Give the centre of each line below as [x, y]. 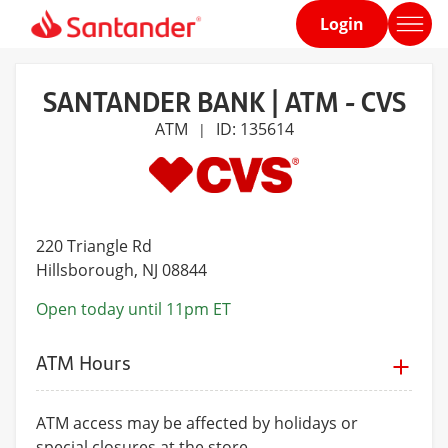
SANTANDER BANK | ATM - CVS [224, 100]
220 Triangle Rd [94, 246]
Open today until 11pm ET [133, 309]
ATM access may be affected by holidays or [197, 423]
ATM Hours [83, 363]
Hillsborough [85, 270]
